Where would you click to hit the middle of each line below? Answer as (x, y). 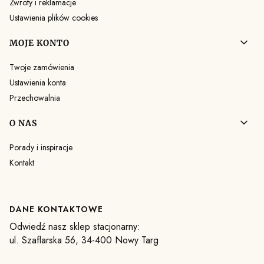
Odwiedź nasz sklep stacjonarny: (75, 227)
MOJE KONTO (39, 43)
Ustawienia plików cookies (54, 18)
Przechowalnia (35, 98)
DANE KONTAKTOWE (56, 209)
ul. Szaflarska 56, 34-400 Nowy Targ (84, 240)
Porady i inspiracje (41, 148)
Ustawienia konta (38, 83)
